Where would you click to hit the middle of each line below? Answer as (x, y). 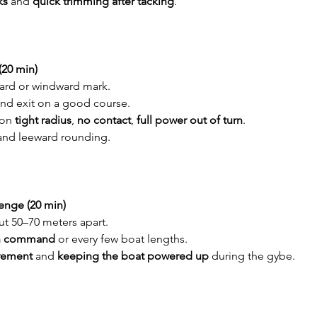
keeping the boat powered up (133, 256)
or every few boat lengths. (121, 239)
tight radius (43, 120)
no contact (104, 120)
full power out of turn (190, 120)
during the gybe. (252, 256)
